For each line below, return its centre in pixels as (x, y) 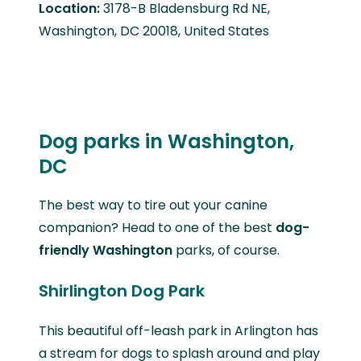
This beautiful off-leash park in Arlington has (178, 331)
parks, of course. (226, 251)
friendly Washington (106, 251)
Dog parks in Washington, (166, 141)
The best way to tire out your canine (153, 205)
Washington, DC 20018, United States (154, 31)
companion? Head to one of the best (157, 228)
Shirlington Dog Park (122, 291)
